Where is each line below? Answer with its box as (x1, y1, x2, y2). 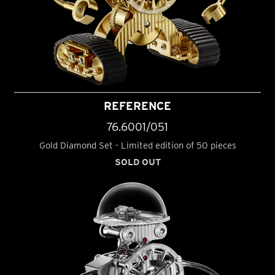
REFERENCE (104, 99, 171, 113)
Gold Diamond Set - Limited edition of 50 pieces (39, 139, 236, 151)
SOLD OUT (114, 157, 161, 168)
